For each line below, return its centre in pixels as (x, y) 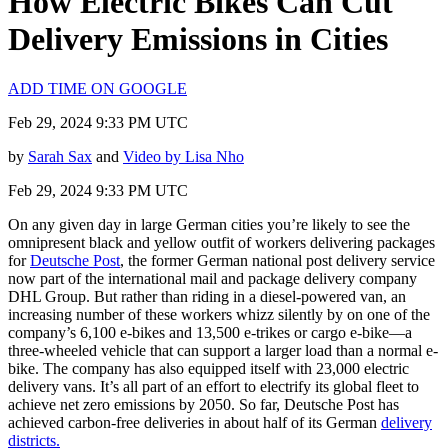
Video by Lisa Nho (183, 156)
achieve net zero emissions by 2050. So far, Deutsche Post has (203, 404)
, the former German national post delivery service (277, 260)
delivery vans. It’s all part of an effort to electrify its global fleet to (213, 386)
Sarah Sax (60, 156)
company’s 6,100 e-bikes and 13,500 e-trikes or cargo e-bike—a (210, 332)
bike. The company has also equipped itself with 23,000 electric (208, 368)
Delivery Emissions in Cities (198, 39)
